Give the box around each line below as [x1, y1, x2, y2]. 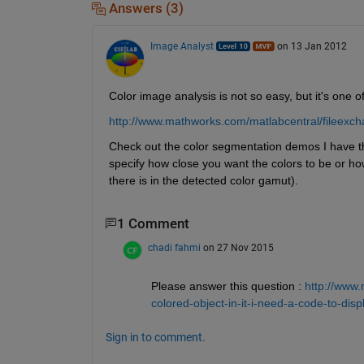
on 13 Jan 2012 [276, 40, 347, 52]
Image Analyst [149, 40, 214, 52]
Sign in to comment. [105, 331, 206, 344]
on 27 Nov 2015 [202, 242, 274, 254]
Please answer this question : [150, 279, 301, 293]
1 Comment [116, 215, 189, 232]
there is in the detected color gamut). [108, 173, 298, 187]
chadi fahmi [147, 242, 201, 254]
